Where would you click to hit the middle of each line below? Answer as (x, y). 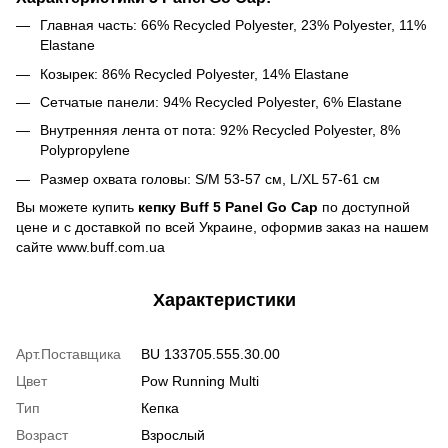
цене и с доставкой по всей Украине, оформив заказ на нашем (222, 227)
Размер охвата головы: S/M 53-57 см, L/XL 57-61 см (210, 178)
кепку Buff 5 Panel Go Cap (230, 207)
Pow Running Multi (200, 381)
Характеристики (224, 300)
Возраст (42, 435)
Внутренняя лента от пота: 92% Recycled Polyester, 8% (220, 130)
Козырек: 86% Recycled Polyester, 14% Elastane (194, 73)
